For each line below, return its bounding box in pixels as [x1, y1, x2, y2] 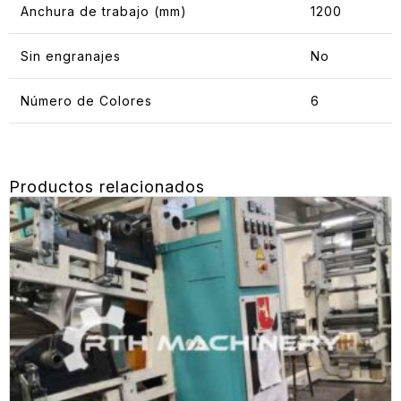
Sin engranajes [20, 47, 121, 64]
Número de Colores [20, 92, 152, 108]
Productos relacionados [9, 176, 205, 196]
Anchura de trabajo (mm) [20, 3, 187, 19]
